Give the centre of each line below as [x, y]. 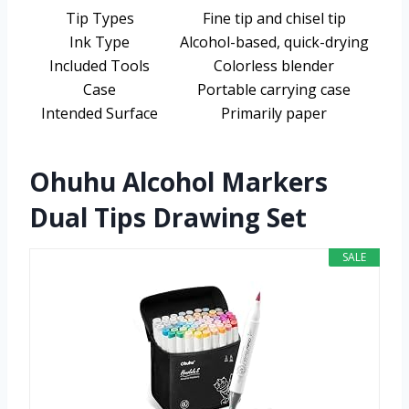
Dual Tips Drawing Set [168, 218]
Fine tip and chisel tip [274, 19]
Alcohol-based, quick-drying [274, 42]
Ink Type [100, 42]
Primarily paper [274, 114]
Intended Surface [100, 114]
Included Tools [100, 66]
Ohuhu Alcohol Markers [178, 182]
